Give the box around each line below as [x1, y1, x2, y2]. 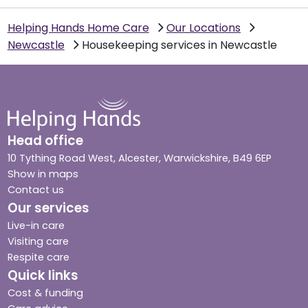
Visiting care [7, 234, 69, 248]
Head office [7, 131, 83, 150]
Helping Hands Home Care [7, 19, 149, 36]
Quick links [7, 265, 78, 285]
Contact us [7, 182, 64, 197]
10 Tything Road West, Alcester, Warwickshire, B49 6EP [7, 151, 272, 165]
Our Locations [166, 19, 241, 36]
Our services [7, 198, 89, 217]
